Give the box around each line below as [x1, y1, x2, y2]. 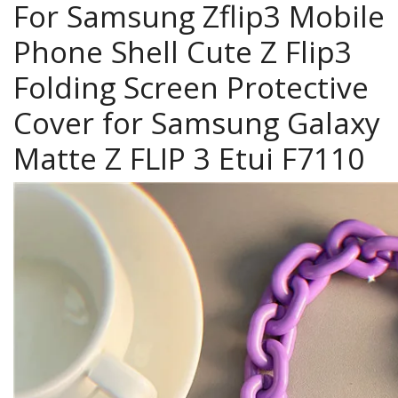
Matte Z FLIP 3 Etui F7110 [13, 138, 372, 179]
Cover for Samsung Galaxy [13, 102, 380, 144]
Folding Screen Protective [13, 67, 369, 108]
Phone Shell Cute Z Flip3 [13, 31, 352, 73]
